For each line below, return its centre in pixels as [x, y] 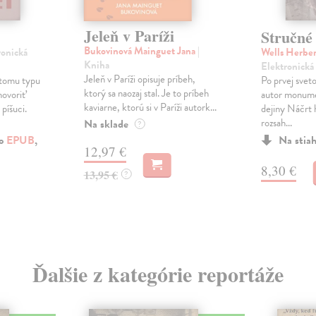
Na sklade [106, 124]
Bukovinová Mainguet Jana [140, 51]
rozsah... [276, 122]
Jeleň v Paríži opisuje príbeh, [139, 79]
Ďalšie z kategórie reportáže [158, 273]
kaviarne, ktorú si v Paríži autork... [150, 108]
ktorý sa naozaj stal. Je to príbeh [146, 93]
